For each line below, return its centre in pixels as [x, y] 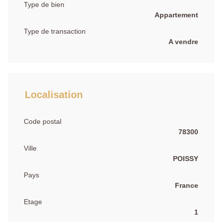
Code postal [43, 121]
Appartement [176, 15]
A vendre [183, 41]
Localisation [54, 94]
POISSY [186, 158]
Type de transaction [55, 31]
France [187, 185]
